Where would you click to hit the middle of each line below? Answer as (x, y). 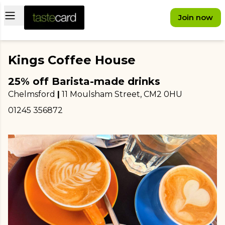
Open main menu (49, 15)
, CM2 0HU (161, 94)
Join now (196, 17)
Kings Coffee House (72, 60)
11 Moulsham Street (101, 94)
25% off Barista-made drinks (84, 81)
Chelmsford (32, 94)
